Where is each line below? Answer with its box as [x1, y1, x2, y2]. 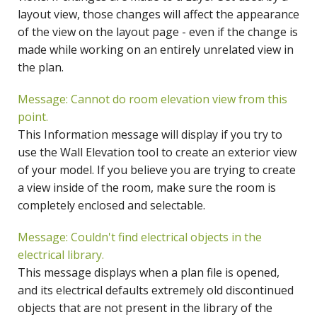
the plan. [18, 59, 64, 76]
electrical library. [18, 247, 104, 263]
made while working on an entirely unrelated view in [18, 42, 294, 58]
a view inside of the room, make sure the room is [18, 180, 276, 196]
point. [18, 109, 48, 125]
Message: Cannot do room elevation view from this [18, 91, 287, 108]
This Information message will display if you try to [18, 127, 282, 143]
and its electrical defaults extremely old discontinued [18, 282, 294, 299]
